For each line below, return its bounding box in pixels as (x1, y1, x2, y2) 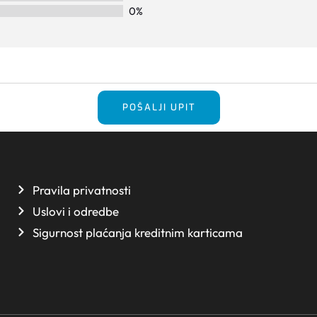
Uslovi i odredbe (32, 203, 119, 219)
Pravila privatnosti (32, 182, 131, 197)
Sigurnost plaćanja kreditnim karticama (32, 224, 243, 240)
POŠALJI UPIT (122, 100, 195, 113)
